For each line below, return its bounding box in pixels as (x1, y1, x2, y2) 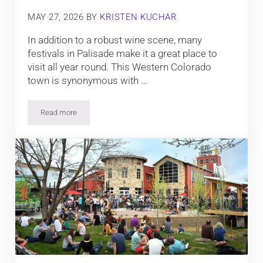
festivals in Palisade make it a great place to (28, 47, 218, 59)
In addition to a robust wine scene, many (28, 33, 203, 46)
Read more (41, 107, 77, 117)
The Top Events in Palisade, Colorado (58, 111, 180, 120)
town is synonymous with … (28, 74, 148, 86)
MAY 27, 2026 (28, 11, 84, 22)
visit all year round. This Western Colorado (28, 60, 212, 73)
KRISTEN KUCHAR (100, 11, 177, 22)
